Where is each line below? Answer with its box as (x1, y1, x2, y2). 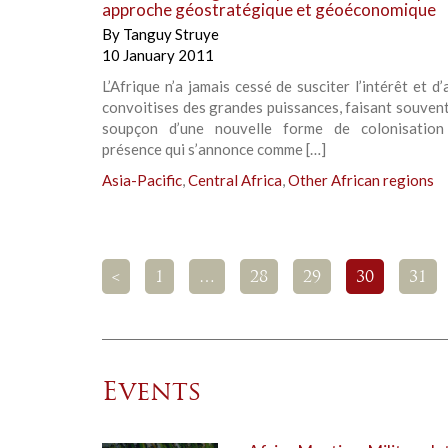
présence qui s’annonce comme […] (102, 140, 326, 159)
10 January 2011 (102, 46, 214, 65)
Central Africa (188, 171, 282, 190)
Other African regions (288, 171, 434, 190)
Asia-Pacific (102, 171, 182, 190)
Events (102, 380, 202, 408)
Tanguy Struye (123, 25, 219, 44)
